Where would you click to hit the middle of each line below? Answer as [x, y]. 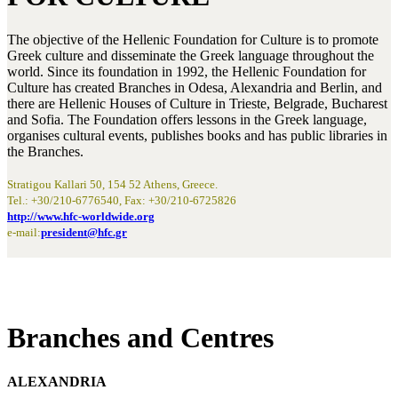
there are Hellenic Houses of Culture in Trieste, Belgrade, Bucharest [197, 103]
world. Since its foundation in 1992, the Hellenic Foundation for [187, 71]
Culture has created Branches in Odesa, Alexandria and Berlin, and [195, 87]
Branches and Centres [140, 338]
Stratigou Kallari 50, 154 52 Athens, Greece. [112, 184]
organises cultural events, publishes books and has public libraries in [197, 135]
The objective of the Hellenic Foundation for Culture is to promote [193, 39]
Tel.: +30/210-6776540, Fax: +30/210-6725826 [122, 200]
